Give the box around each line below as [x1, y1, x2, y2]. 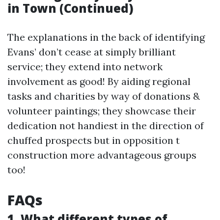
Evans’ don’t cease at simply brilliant [7, 46, 176, 58]
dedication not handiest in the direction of [7, 119, 204, 132]
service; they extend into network [7, 60, 163, 73]
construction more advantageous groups [7, 149, 196, 161]
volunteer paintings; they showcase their [7, 105, 196, 117]
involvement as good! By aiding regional [7, 75, 191, 87]
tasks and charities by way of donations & [7, 90, 200, 102]
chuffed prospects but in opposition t [7, 134, 180, 146]
